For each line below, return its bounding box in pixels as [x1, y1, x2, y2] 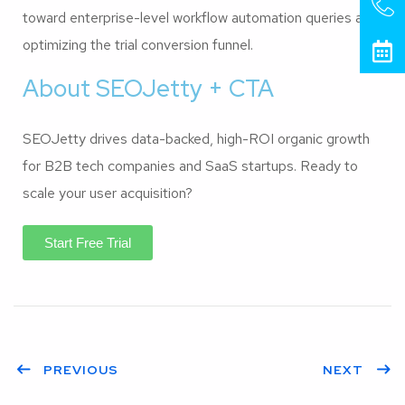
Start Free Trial [44, 234, 131, 250]
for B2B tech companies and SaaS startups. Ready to [23, 155, 358, 175]
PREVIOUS [43, 361, 118, 378]
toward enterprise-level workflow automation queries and [23, 7, 378, 27]
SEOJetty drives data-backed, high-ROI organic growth [23, 128, 370, 148]
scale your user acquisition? [23, 183, 193, 202]
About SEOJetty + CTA [23, 72, 274, 104]
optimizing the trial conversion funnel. [23, 34, 253, 54]
